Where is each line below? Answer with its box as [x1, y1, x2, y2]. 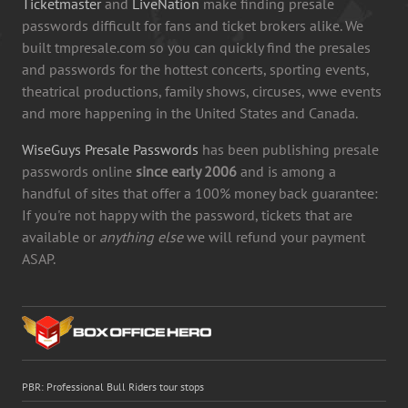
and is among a [237, 161, 336, 180]
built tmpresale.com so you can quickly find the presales [22, 37, 371, 56]
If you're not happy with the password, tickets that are [22, 205, 352, 224]
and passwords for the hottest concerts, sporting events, [22, 59, 369, 78]
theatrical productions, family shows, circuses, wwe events [22, 81, 382, 100]
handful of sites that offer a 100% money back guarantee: [22, 183, 378, 202]
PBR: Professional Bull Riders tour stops [22, 379, 204, 393]
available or [22, 227, 99, 246]
